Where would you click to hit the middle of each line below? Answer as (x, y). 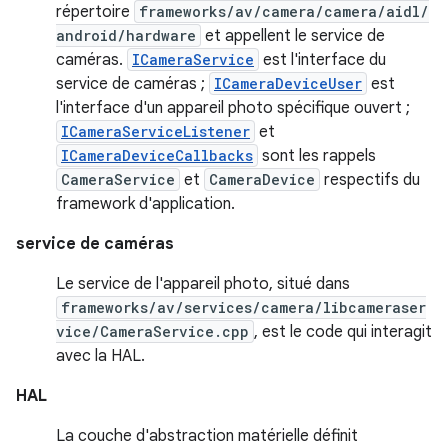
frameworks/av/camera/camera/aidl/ (284, 12)
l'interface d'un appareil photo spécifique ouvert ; (233, 108)
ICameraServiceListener (155, 132)
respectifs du (370, 180)
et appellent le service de (293, 36)
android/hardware (126, 36)
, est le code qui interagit (343, 332)
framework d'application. (145, 204)
